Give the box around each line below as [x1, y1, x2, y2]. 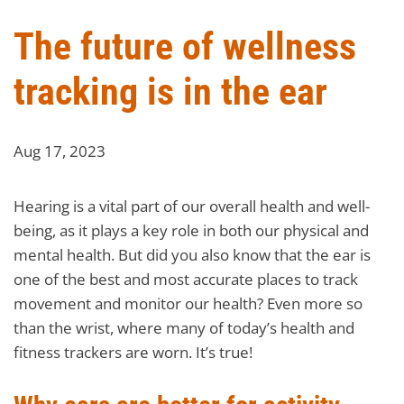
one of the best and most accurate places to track [14, 268, 358, 289]
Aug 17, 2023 [14, 140, 106, 161]
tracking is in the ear [14, 69, 327, 114]
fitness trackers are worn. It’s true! [14, 341, 252, 363]
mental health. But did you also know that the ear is [14, 243, 371, 265]
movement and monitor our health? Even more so [14, 292, 363, 314]
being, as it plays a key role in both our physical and [14, 219, 369, 241]
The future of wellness [14, 23, 356, 69]
